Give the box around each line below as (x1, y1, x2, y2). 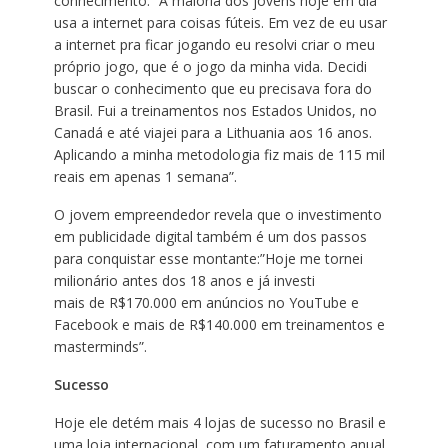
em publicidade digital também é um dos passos (53, 227, 367, 247)
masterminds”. (53, 337, 147, 357)
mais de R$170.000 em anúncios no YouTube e (53, 293, 359, 313)
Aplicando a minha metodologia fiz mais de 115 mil (53, 145, 385, 165)
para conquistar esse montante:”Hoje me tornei (53, 249, 363, 269)
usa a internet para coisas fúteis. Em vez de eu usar (53, 13, 387, 33)
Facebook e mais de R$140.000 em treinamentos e (53, 315, 385, 335)
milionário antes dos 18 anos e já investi (53, 271, 315, 291)
